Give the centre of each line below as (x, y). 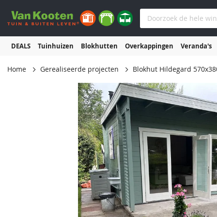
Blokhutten (99, 46)
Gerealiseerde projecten (79, 69)
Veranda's (196, 46)
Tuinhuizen (55, 46)
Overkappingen (149, 46)
